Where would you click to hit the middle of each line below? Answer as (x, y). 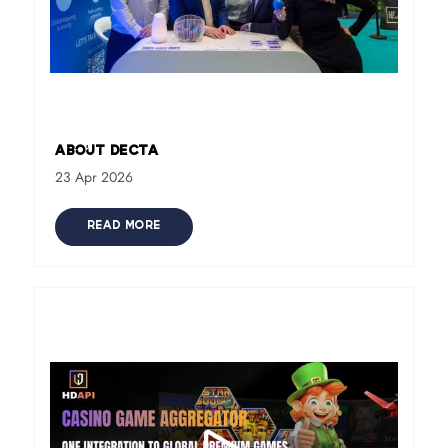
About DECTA (106, 151)
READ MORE (123, 226)
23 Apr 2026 (93, 177)
